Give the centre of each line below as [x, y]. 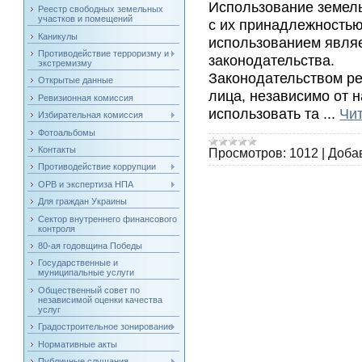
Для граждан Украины [83, 202]
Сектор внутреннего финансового [108, 219]
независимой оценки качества [101, 299]
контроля [57, 228]
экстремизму [65, 63]
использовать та [266, 113]
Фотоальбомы [67, 132]
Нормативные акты [78, 344]
